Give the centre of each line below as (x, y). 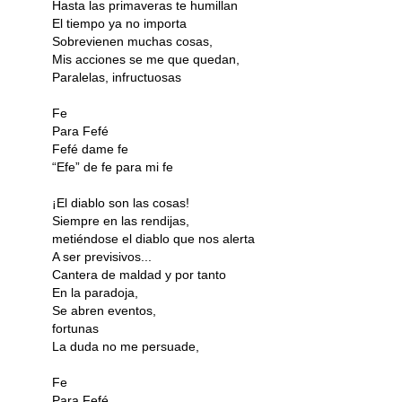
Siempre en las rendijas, (121, 220)
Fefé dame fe (90, 149)
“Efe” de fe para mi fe (113, 166)
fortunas (75, 328)
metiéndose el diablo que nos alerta (153, 238)
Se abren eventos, (104, 310)
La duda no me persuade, (126, 346)
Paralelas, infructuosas (117, 77)
